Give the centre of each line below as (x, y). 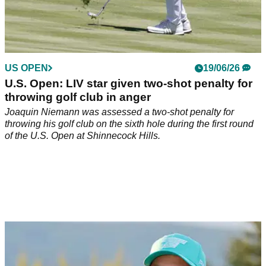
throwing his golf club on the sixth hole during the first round (129, 124)
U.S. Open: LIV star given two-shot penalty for (129, 84)
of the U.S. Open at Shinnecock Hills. (83, 136)
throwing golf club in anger (78, 97)
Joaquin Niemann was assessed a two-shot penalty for (119, 112)
